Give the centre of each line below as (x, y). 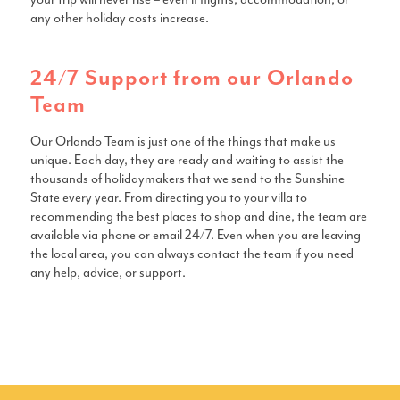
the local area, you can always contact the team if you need (192, 254)
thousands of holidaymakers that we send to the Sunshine (187, 179)
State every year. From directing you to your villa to (168, 197)
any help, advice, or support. (108, 272)
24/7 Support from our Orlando (192, 79)
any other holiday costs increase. (119, 19)
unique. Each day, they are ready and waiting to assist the (187, 160)
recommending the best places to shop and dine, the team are (198, 216)
